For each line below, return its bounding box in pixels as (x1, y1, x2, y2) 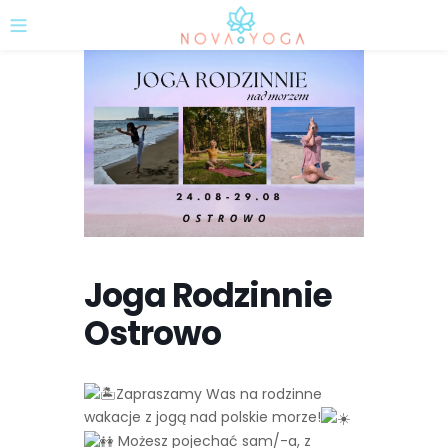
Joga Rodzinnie (84, 271, 332, 319)
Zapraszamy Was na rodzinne (116, 383, 322, 404)
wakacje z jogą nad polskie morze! (84, 407, 321, 428)
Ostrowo (84, 309, 221, 357)
